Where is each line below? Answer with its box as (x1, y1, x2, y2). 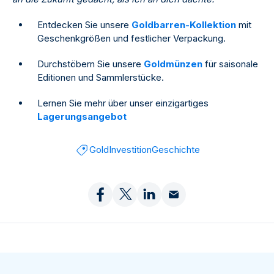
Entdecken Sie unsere (37, 18, 131, 31)
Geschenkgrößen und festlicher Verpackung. (37, 32, 226, 44)
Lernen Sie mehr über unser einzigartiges (37, 97, 209, 109)
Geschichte (151, 143, 200, 155)
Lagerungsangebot (37, 110, 127, 122)
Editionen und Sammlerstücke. (37, 71, 164, 83)
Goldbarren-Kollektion (131, 18, 236, 31)
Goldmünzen (144, 57, 202, 70)
